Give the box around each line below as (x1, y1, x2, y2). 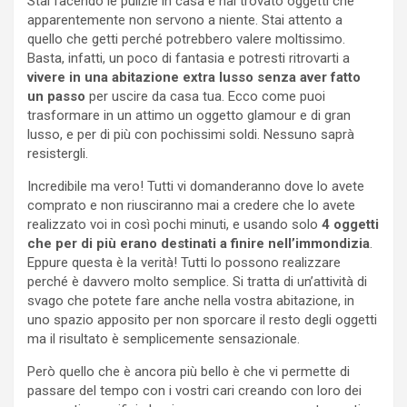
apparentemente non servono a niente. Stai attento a (27, 12, 342, 29)
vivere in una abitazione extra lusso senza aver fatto (27, 69, 361, 86)
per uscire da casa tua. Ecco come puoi (85, 88, 325, 105)
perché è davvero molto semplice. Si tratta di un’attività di (27, 273, 367, 291)
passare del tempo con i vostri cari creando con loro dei (27, 382, 362, 400)
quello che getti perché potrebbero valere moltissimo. (27, 31, 345, 48)
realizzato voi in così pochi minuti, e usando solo (27, 216, 322, 233)
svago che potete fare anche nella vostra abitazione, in (27, 293, 354, 310)
